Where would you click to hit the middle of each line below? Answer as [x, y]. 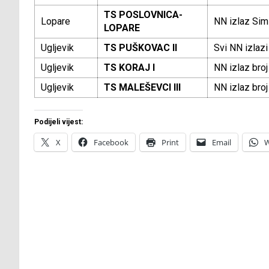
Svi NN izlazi [241, 48]
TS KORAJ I [129, 68]
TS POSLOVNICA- [143, 15]
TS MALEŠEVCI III [142, 88]
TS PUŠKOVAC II [141, 48]
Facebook [111, 143]
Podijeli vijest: [59, 122]
